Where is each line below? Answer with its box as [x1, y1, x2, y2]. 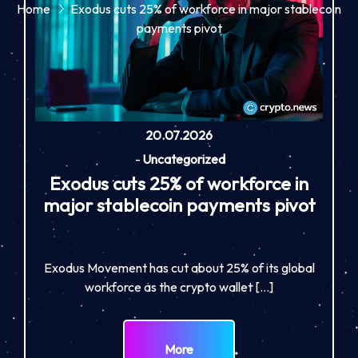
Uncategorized [141, 150, 225, 167]
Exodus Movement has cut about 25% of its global [43, 259, 315, 276]
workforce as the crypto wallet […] [85, 278, 273, 295]
